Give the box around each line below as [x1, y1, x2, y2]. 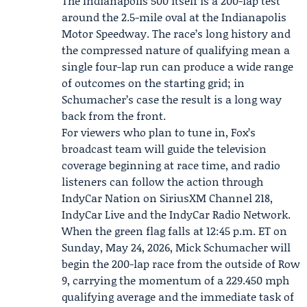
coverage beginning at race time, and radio [62, 157, 280, 173]
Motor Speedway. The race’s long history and [62, 25, 291, 41]
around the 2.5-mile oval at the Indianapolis [62, 9, 286, 25]
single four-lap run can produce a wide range [62, 58, 293, 74]
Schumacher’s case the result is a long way [62, 91, 282, 107]
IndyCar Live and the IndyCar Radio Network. [62, 206, 291, 222]
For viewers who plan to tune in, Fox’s [62, 124, 256, 140]
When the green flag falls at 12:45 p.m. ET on [62, 223, 287, 238]
